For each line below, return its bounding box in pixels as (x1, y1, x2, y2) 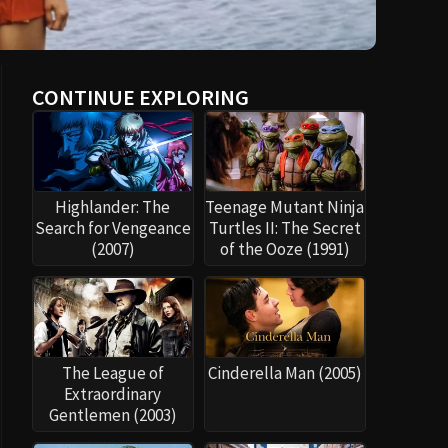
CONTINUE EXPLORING (31, 83, 249, 111)
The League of (61, 362, 164, 385)
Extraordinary (64, 383, 162, 406)
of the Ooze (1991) (219, 238, 350, 261)
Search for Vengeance (34, 217, 191, 240)
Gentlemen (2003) (48, 404, 177, 427)
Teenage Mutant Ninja (205, 196, 365, 219)
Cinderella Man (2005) (207, 362, 362, 385)
